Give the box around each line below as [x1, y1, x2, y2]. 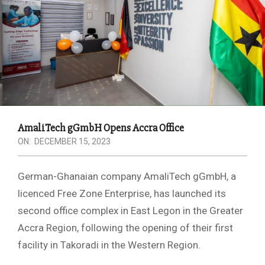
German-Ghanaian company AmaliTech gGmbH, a [18, 170, 236, 182]
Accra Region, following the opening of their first [18, 222, 233, 234]
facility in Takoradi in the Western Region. [18, 239, 201, 251]
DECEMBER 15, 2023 [34, 137, 111, 146]
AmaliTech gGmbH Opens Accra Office [18, 121, 184, 134]
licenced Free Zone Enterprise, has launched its [18, 188, 226, 199]
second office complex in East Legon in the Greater [18, 205, 243, 216]
